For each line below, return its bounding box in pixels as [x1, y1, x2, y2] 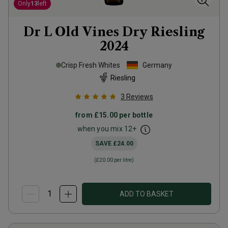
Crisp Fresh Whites [61, 61, 120, 69]
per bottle [118, 111, 153, 119]
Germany [142, 61, 172, 69]
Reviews [126, 93, 153, 101]
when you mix [77, 125, 124, 133]
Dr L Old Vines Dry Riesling [23, 24, 205, 39]
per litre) [113, 157, 134, 163]
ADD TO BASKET [120, 190, 174, 198]
